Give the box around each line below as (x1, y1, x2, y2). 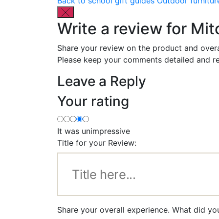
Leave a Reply (57, 72, 146, 89)
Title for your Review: (57, 137, 136, 148)
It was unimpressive (57, 126, 130, 136)
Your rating (57, 92, 129, 109)
